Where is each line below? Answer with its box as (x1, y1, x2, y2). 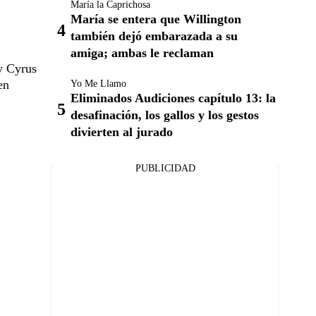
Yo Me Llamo (71, 78, 126, 89)
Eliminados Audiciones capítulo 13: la (71, 91, 276, 105)
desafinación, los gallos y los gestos (71, 108, 259, 122)
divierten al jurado (71, 125, 173, 139)
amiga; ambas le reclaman (71, 46, 214, 60)
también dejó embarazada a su (71, 29, 238, 43)
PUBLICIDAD (135, 163, 195, 174)
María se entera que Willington (71, 12, 241, 26)
